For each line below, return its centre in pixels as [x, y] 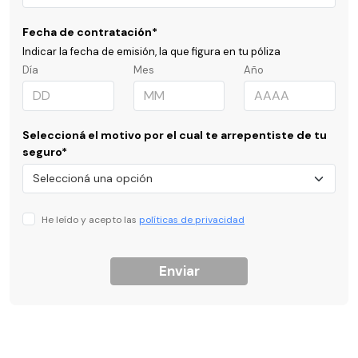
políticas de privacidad [192, 220]
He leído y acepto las [90, 220]
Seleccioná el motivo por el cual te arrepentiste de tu [175, 135]
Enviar [179, 271]
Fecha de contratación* [90, 32]
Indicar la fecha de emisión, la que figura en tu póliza [151, 52]
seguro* [45, 152]
